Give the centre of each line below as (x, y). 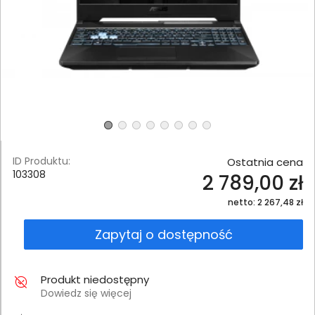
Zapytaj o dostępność (163, 234)
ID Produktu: (41, 161)
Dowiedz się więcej (86, 293)
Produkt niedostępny (95, 279)
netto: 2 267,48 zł (265, 202)
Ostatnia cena (265, 162)
